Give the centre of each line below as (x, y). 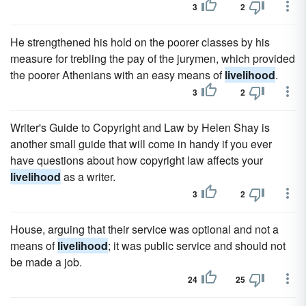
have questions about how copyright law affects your (137, 160)
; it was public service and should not (197, 246)
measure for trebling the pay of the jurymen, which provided (153, 58)
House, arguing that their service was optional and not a (144, 229)
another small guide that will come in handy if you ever (141, 144)
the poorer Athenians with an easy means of (117, 75)
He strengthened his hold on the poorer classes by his (140, 42)
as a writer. (88, 177)
